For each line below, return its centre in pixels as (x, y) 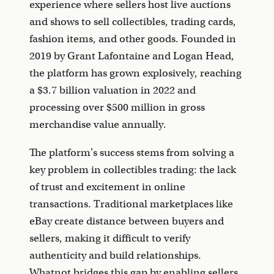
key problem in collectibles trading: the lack (133, 170)
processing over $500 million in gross (117, 107)
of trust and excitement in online (107, 187)
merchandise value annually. (98, 124)
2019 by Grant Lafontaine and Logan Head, (132, 56)
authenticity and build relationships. (115, 255)
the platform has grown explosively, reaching (135, 73)
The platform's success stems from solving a (132, 153)
